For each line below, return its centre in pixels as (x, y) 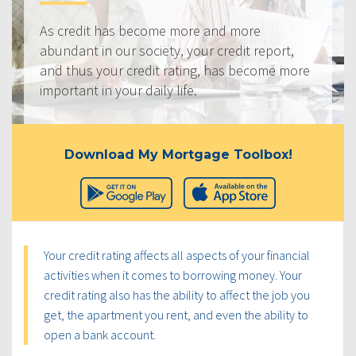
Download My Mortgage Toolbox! (178, 154)
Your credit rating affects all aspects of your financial (177, 255)
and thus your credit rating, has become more (175, 70)
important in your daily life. (118, 90)
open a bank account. (100, 334)
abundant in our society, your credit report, (167, 50)
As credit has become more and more (150, 30)
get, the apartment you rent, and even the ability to (176, 314)
